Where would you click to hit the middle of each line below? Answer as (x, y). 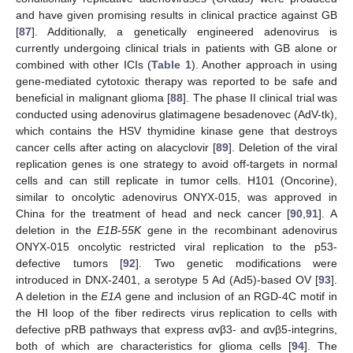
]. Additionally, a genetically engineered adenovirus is (184, 31)
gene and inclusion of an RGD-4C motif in (230, 296)
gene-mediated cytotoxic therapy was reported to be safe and (176, 81)
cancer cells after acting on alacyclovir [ (116, 147)
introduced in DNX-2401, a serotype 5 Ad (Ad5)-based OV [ (167, 279)
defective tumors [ (69, 263)
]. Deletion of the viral (283, 147)
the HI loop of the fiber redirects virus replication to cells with (176, 312)
